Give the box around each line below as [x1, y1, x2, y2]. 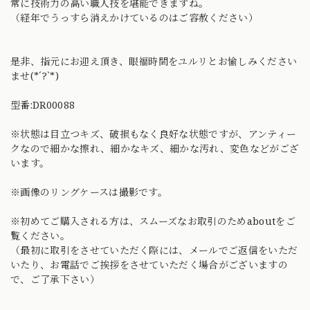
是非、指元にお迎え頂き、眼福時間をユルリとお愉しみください [10, 54, 298, 68]
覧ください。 [10, 228, 70, 242]
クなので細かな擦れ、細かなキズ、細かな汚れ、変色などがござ [10, 141, 300, 155]
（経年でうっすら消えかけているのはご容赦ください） [10, 10, 259, 24]
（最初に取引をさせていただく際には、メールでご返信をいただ [10, 243, 298, 257]
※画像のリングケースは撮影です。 [10, 185, 168, 199]
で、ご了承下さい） [10, 272, 100, 286]
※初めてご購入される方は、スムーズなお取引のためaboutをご [10, 214, 295, 228]
